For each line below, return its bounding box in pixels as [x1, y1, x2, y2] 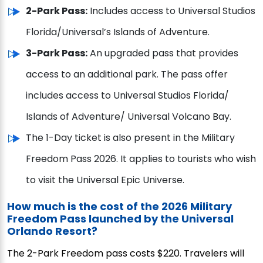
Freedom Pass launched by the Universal [7, 211, 234, 226]
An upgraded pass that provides [87, 46, 238, 60]
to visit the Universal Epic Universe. [26, 173, 184, 187]
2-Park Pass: [26, 4, 87, 18]
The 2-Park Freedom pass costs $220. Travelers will [7, 246, 244, 260]
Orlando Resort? [7, 223, 97, 238]
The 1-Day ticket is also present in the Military [26, 130, 235, 144]
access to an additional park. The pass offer [26, 67, 228, 81]
